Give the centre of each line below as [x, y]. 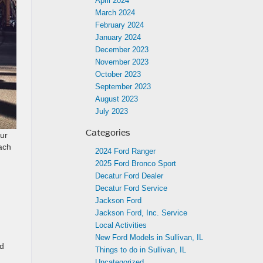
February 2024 [119, 25]
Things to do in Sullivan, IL [141, 250]
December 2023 [122, 50]
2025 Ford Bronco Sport [136, 163]
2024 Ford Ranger [125, 151]
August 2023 [117, 99]
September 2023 [123, 87]
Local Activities [121, 225]
